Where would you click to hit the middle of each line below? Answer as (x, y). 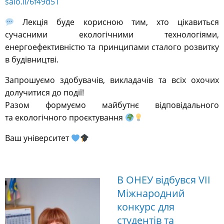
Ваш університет (38, 138)
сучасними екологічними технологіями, (112, 35)
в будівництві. (32, 60)
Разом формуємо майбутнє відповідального (112, 105)
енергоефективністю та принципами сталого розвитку (112, 47)
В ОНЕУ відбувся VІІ (164, 180)
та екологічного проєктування (65, 118)
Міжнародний (151, 193)
